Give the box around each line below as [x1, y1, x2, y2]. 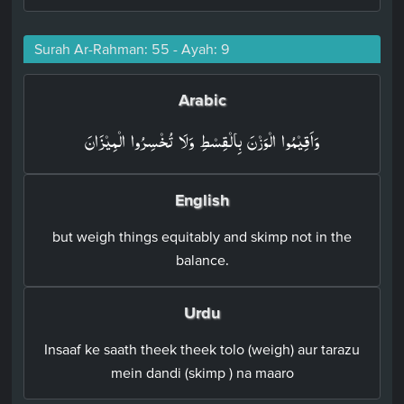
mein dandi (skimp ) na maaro [110, 363, 294, 381]
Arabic [178, 89, 226, 109]
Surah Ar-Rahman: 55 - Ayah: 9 [34, 40, 230, 57]
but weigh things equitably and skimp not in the [52, 227, 352, 244]
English [175, 189, 229, 209]
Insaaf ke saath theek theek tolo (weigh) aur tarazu [44, 340, 360, 357]
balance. [175, 251, 229, 268]
